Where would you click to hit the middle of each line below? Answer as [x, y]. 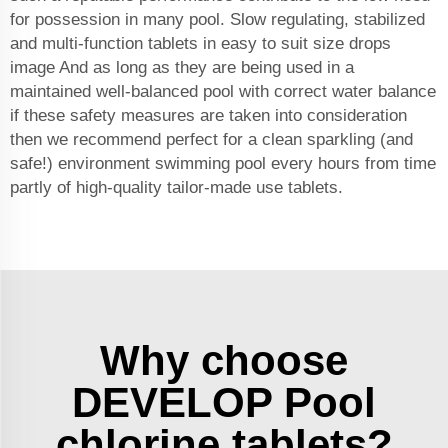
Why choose [224, 361]
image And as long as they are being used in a [182, 68]
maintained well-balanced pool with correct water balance [223, 92]
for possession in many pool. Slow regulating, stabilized [217, 20]
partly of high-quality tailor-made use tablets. [179, 188]
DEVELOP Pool [224, 403]
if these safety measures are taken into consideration [208, 116]
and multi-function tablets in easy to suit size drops [200, 44]
